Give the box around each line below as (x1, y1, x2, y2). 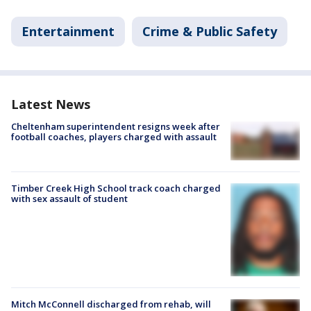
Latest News (11, 96, 90, 112)
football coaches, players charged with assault (11, 131, 217, 143)
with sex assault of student (11, 192, 128, 205)
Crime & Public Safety (142, 23, 277, 40)
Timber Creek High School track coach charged (11, 182, 221, 195)
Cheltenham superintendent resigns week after (11, 120, 220, 133)
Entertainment (22, 23, 115, 40)
